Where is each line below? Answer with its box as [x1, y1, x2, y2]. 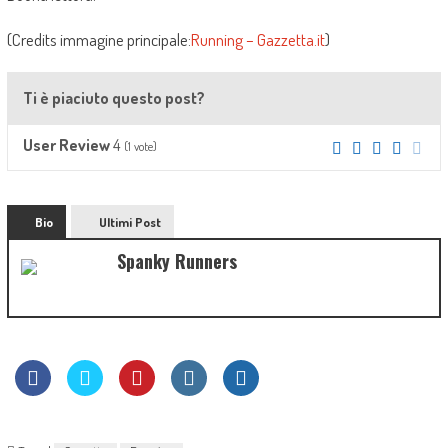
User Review [22, 135, 110, 155]
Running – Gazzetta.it [190, 29, 325, 50]
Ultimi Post [98, 214, 161, 230]
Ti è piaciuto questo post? [22, 88, 205, 108]
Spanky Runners [116, 248, 237, 274]
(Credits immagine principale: [6, 29, 191, 50]
